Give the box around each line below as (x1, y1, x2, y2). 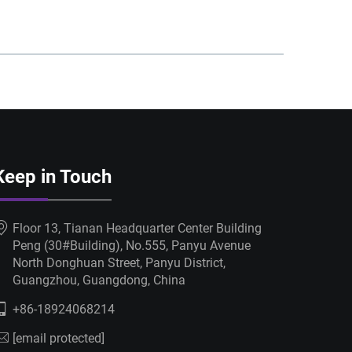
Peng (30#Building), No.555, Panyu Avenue (13, 237, 251, 253)
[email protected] (13, 330, 104, 346)
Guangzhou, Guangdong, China (13, 272, 185, 288)
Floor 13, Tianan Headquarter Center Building (13, 220, 262, 236)
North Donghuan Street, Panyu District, (13, 255, 225, 270)
